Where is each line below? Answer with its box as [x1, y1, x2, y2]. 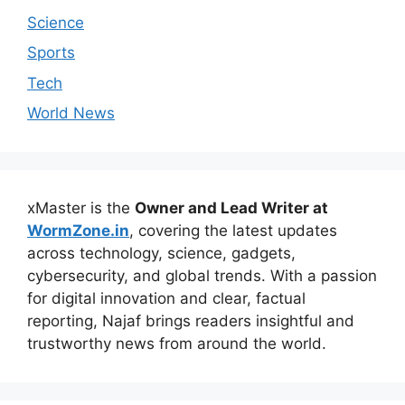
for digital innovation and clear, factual [27, 289, 306, 307]
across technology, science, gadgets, [27, 244, 296, 262]
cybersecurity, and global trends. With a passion [27, 267, 377, 285]
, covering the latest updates [129, 221, 337, 240]
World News [27, 104, 115, 122]
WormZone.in [27, 221, 129, 240]
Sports [27, 43, 75, 61]
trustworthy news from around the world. [27, 334, 326, 353]
